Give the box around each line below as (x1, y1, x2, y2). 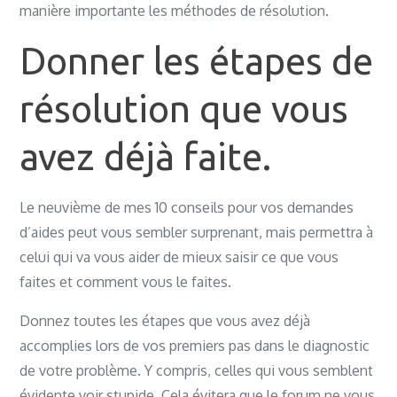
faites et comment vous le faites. (19, 273, 232, 291)
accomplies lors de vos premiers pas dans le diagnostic (19, 337, 370, 354)
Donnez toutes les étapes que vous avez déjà (19, 312, 311, 330)
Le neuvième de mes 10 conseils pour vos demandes (19, 198, 354, 216)
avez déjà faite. (19, 136, 272, 177)
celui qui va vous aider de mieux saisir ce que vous (19, 248, 339, 266)
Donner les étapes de (19, 40, 374, 82)
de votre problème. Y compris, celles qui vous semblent (19, 362, 374, 379)
